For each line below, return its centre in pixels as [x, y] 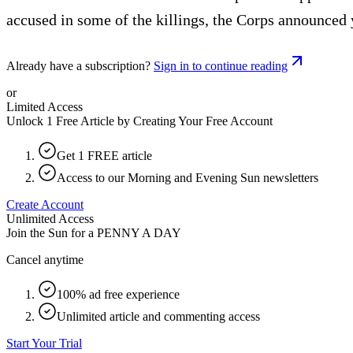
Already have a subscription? [78, 65]
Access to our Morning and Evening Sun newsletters [188, 177]
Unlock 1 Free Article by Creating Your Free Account [139, 121]
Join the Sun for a [50, 232]
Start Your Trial [44, 343]
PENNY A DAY [139, 232]
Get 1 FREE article [104, 155]
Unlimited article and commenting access [158, 316]
